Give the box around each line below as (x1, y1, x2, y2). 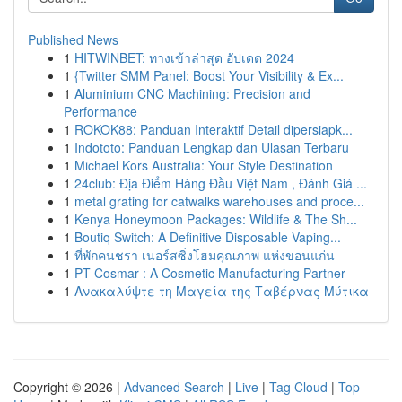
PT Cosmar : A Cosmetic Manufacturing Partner (74, 264, 345, 282)
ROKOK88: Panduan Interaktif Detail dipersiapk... (74, 120, 353, 138)
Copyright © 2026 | (13, 378, 124, 396)
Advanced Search (124, 378, 224, 396)
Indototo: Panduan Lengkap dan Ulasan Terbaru (74, 138, 349, 156)
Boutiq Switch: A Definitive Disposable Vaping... (74, 228, 341, 246)
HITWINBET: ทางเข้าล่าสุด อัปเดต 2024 (74, 48, 294, 66)
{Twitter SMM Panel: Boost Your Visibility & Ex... (74, 66, 344, 84)
